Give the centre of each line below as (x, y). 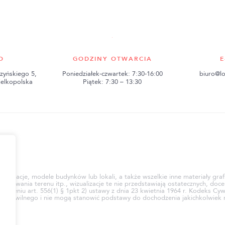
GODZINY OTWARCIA (112, 59)
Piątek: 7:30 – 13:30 (113, 82)
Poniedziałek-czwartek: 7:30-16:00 (112, 74)
